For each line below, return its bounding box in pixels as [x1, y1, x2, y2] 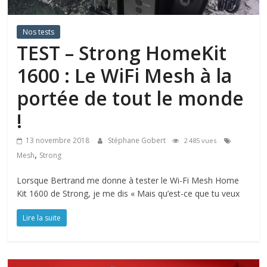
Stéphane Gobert [108, 135, 168, 145]
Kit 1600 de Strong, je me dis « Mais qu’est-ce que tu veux [17, 187, 240, 199]
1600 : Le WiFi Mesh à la [17, 62, 232, 88]
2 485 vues [182, 135, 219, 145]
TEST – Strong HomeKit [17, 39, 227, 66]
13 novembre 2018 [26, 135, 90, 145]
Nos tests [23, 26, 55, 37]
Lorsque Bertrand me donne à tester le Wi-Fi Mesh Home [17, 174, 240, 186]
